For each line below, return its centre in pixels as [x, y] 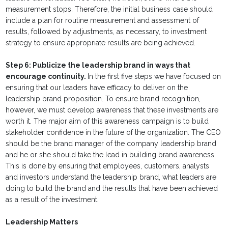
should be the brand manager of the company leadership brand [111, 144]
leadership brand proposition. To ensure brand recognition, [103, 99]
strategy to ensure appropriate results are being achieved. [101, 43]
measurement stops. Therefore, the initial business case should [109, 9]
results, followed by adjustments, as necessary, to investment [106, 32]
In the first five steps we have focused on [154, 77]
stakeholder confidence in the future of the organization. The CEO [113, 133]
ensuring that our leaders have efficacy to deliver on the [97, 88]
